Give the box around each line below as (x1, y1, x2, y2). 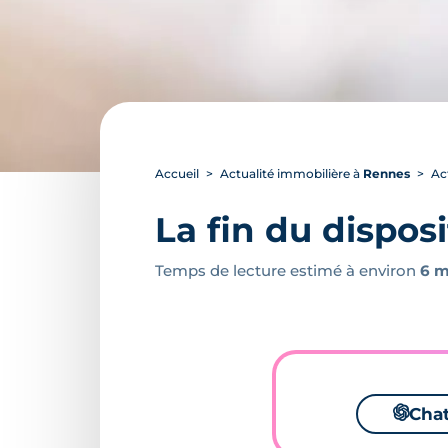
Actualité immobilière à (220, 166, 363, 181)
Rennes (363, 166, 410, 181)
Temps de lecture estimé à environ (155, 261, 420, 280)
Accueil (155, 166, 199, 181)
